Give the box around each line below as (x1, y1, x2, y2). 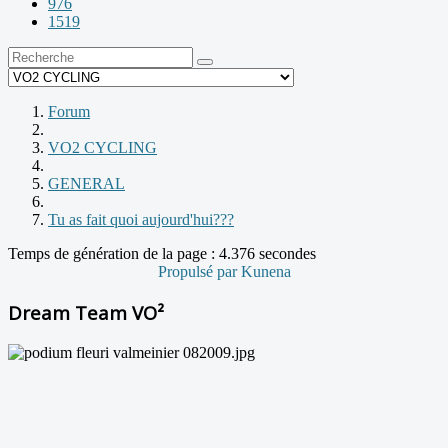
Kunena (240, 263, 291, 281)
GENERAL (48, 175, 125, 193)
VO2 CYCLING (48, 139, 157, 157)
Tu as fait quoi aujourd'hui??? (48, 211, 234, 229)
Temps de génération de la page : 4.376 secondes (8, 245, 316, 263)
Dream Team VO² (8, 300, 164, 325)
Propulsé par (157, 263, 241, 281)
